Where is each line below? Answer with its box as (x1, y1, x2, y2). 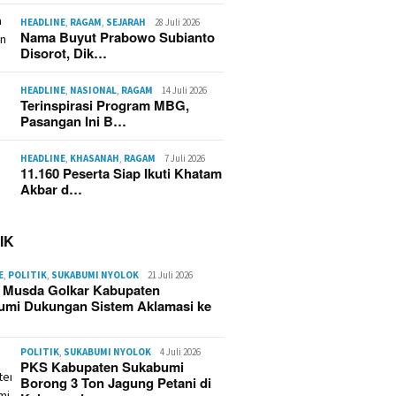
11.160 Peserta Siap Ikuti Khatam (20, 164, 223, 183)
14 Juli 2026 (162, 84, 208, 96)
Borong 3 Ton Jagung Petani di (20, 373, 212, 392)
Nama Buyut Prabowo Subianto (20, 27, 216, 47)
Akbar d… (20, 179, 83, 199)
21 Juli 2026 (148, 269, 194, 281)
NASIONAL (70, 84, 118, 96)
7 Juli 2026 (164, 152, 206, 164)
